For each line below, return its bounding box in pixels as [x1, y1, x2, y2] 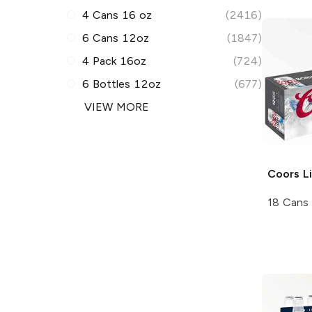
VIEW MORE [84, 100, 149, 114]
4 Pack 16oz [82, 54, 146, 68]
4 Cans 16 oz [82, 8, 152, 22]
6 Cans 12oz [82, 31, 149, 45]
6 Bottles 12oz [82, 77, 161, 91]
